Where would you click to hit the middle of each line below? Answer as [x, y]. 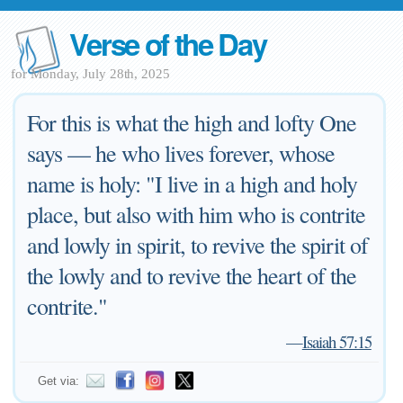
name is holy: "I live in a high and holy [193, 184]
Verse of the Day [168, 44]
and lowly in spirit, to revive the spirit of [198, 245]
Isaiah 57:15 [336, 341]
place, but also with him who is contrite [197, 214]
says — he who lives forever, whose [181, 153]
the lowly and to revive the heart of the [192, 275]
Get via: [59, 381]
